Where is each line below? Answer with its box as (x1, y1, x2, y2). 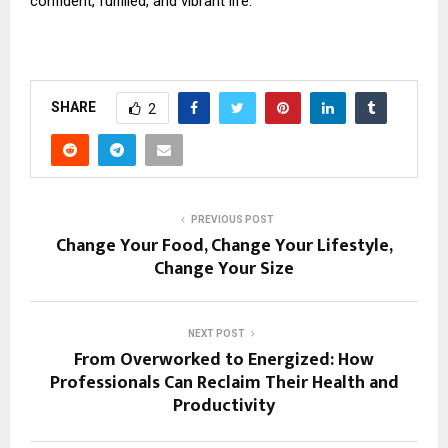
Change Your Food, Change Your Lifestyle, (55, 231, 393, 262)
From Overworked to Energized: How (74, 345, 374, 376)
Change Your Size (154, 254, 294, 285)
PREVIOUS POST (190, 214, 274, 226)
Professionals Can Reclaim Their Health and (49, 368, 399, 399)
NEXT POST (187, 328, 245, 340)
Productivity (173, 391, 275, 422)
